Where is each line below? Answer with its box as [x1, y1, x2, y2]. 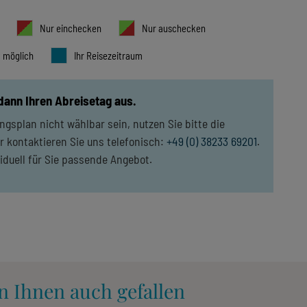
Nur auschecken [141, 22, 206, 35]
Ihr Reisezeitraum [74, 49, 143, 62]
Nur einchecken [39, 22, 101, 35]
